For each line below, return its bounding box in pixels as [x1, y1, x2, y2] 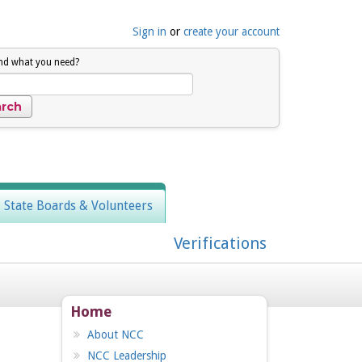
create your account [183, 25, 280, 38]
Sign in [133, 25, 166, 38]
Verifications [174, 234, 267, 254]
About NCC [87, 328, 144, 342]
